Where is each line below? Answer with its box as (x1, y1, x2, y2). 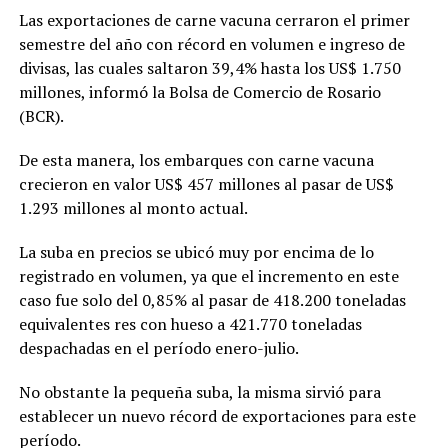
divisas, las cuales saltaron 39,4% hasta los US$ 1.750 (18, 56, 401, 79)
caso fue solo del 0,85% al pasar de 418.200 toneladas (18, 288, 406, 311)
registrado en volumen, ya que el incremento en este (18, 264, 399, 287)
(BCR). (18, 104, 64, 127)
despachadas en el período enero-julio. (18, 336, 299, 359)
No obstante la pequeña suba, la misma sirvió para (18, 380, 381, 403)
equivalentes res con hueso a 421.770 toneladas (18, 312, 362, 335)
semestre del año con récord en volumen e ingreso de (18, 32, 405, 55)
